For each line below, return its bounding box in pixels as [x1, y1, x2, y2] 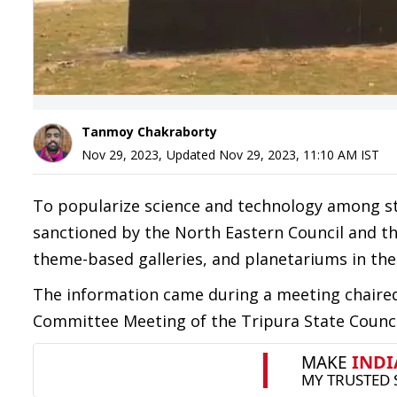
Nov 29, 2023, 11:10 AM [219, 146, 357, 163]
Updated [167, 146, 219, 163]
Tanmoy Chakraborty [82, 123, 217, 140]
